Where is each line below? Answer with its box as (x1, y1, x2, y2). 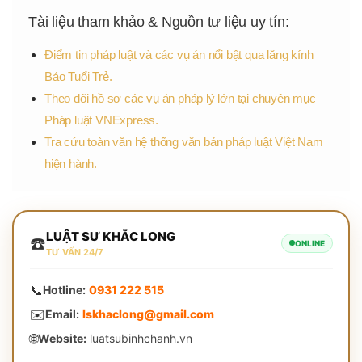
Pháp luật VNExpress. (44, 112, 159, 127)
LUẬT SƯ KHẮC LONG (45, 228, 176, 244)
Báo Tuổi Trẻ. (44, 69, 112, 83)
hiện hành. (44, 156, 97, 170)
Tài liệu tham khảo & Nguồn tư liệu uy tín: (28, 13, 289, 30)
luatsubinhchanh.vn (86, 331, 192, 346)
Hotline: (42, 283, 86, 297)
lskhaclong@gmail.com (82, 307, 214, 322)
